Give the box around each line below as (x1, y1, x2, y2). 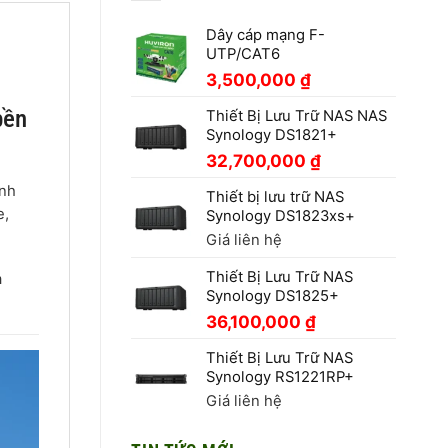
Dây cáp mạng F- (206, 26, 325, 45)
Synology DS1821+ (206, 126, 337, 145)
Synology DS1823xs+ (206, 207, 355, 226)
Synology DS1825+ (206, 287, 339, 306)
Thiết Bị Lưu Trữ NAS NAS (206, 107, 387, 126)
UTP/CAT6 (206, 45, 280, 64)
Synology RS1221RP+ (206, 368, 354, 387)
